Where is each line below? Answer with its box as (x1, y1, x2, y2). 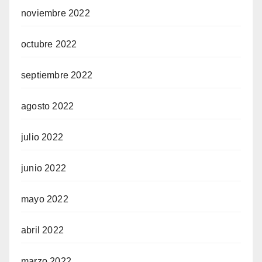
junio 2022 (21, 163, 66, 174)
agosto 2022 (21, 101, 74, 112)
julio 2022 (21, 132, 63, 143)
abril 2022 (21, 225, 64, 236)
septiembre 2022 (21, 70, 92, 81)
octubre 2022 (21, 39, 77, 50)
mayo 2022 (21, 194, 68, 205)
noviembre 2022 (21, 8, 90, 19)
